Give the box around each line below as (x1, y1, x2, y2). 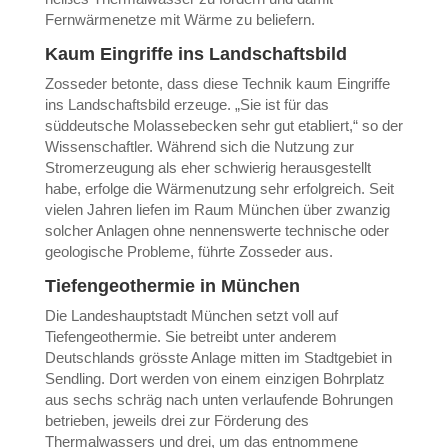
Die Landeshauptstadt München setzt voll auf (44, 307, 338, 324)
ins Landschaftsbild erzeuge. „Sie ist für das (44, 96, 329, 113)
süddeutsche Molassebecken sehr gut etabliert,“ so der (44, 117, 403, 134)
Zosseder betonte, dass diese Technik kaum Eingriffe (44, 75, 390, 92)
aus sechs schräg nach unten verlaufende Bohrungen (44, 391, 393, 408)
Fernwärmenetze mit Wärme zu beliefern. (44, 11, 315, 28)
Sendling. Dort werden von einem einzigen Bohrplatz (44, 370, 385, 387)
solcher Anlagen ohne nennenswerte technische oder (44, 222, 389, 239)
